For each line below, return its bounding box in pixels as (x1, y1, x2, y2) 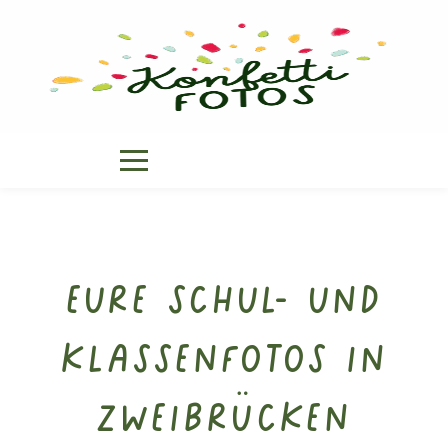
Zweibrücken (96, 399, 352, 431)
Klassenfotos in (60, 340, 388, 372)
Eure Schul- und (65, 281, 383, 313)
